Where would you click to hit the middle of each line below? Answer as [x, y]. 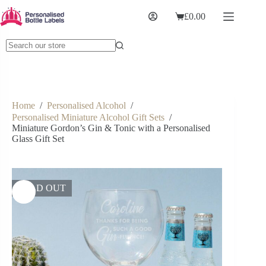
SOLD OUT [42, 188]
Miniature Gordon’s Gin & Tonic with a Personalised [111, 128]
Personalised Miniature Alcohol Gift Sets [88, 117]
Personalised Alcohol [86, 106]
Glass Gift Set [38, 138]
